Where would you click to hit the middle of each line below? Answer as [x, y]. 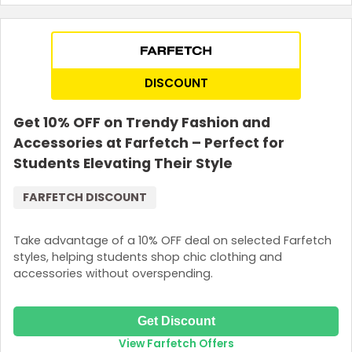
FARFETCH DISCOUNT [85, 197]
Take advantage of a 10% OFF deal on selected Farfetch [172, 241]
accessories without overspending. [113, 274]
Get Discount [176, 321]
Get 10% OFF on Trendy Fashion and [142, 122]
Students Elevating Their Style [123, 163]
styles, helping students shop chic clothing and [148, 257]
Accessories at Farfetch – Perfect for [149, 143]
